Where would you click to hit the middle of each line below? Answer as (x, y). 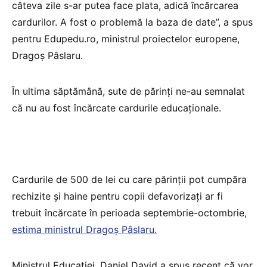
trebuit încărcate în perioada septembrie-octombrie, (129, 212)
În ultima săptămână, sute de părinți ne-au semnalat (128, 91)
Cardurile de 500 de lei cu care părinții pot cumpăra (129, 179)
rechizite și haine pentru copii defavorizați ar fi (117, 196)
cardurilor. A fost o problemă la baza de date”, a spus (132, 22)
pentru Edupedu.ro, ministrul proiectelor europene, (126, 38)
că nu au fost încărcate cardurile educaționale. (117, 108)
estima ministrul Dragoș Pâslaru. (84, 229)
